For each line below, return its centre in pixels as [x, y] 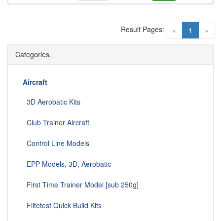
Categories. [33, 55]
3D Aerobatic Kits [52, 102]
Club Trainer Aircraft [56, 123]
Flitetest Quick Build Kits [62, 205]
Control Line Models [56, 143]
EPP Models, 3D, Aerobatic [67, 164]
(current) [205, 30]
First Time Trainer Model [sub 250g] [81, 185]
